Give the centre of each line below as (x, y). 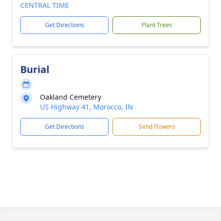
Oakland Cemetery (71, 97)
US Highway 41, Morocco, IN (87, 107)
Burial (35, 69)
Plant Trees (157, 25)
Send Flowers (157, 127)
